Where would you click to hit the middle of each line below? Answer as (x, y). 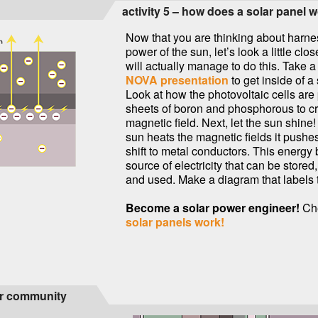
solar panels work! (175, 222)
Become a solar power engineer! (213, 208)
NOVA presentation (177, 80)
